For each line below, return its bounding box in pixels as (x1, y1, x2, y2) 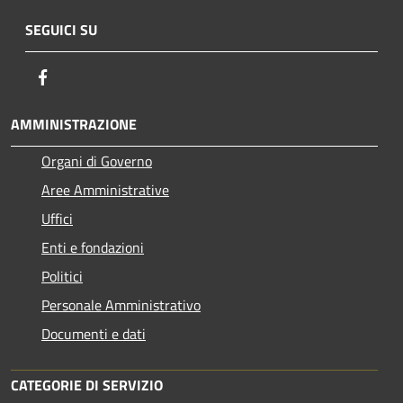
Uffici (41, 207, 73, 229)
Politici (41, 264, 83, 287)
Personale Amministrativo (41, 293, 201, 316)
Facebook (53, 65, 109, 87)
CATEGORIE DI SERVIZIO (11, 373, 163, 396)
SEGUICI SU (25, 18, 97, 40)
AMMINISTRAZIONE (11, 112, 137, 135)
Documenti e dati (41, 322, 146, 345)
